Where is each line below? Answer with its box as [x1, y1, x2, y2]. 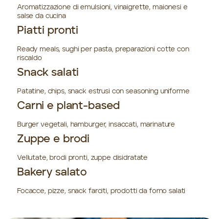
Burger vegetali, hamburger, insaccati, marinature [17, 121, 175, 128]
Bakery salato [17, 167, 88, 178]
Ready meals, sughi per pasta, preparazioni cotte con [17, 45, 189, 53]
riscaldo [17, 54, 42, 62]
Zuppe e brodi [17, 133, 90, 145]
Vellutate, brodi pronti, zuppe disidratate [17, 154, 148, 161]
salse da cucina [17, 12, 66, 20]
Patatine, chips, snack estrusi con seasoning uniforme [17, 88, 190, 95]
